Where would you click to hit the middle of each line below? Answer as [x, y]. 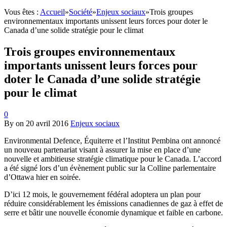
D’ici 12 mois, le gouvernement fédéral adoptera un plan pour [102, 195]
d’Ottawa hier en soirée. [42, 177]
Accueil [52, 12]
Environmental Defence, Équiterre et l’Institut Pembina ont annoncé [112, 141]
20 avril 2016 [47, 124]
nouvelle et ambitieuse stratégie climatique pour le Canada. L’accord [113, 159]
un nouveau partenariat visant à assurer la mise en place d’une [102, 150]
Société [81, 12]
